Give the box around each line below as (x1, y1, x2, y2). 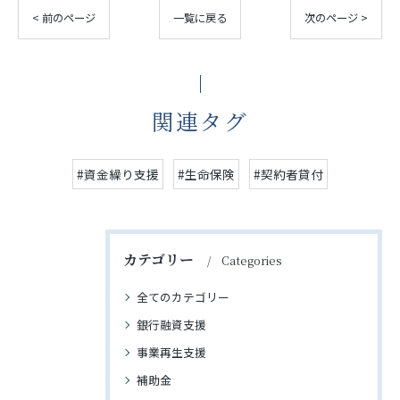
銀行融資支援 (137, 316, 206, 333)
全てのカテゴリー (137, 288, 229, 305)
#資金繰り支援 (77, 165, 159, 183)
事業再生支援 (137, 344, 206, 361)
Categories (221, 253, 282, 269)
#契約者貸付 (254, 165, 323, 183)
